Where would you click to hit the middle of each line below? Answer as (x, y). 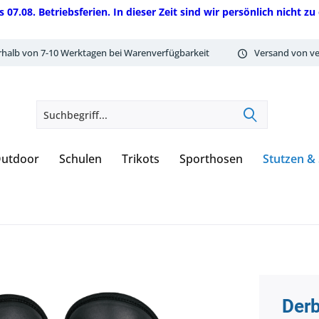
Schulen (80, 159)
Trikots (141, 159)
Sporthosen (211, 159)
